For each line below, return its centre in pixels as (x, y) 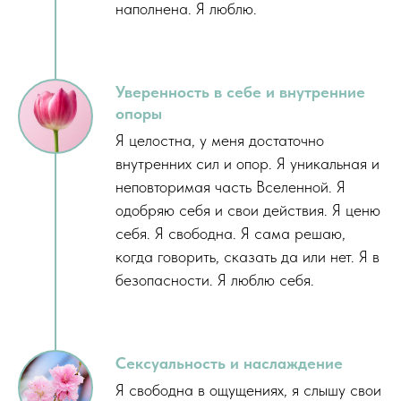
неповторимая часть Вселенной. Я (230, 187)
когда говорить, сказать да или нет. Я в (247, 257)
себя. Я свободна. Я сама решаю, (230, 234)
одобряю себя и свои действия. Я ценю (248, 210)
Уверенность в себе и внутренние (240, 92)
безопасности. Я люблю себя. (215, 280)
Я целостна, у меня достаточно (220, 141)
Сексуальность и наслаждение (229, 363)
